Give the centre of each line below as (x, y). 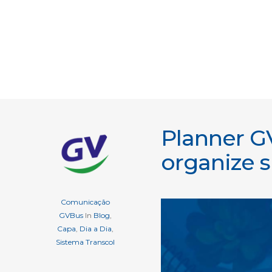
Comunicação (85, 202)
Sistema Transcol (85, 242)
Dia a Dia (95, 229)
